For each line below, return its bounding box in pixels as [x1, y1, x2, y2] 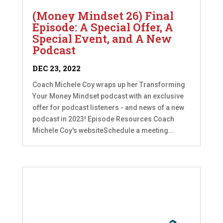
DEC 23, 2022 [32, 63, 81, 73]
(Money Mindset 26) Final [32, 8, 174, 23]
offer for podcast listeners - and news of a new [32, 103, 184, 111]
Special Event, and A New [32, 31, 172, 46]
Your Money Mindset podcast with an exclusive [32, 92, 184, 100]
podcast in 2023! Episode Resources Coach [32, 114, 174, 123]
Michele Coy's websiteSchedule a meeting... [32, 126, 174, 134]
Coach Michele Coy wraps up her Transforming [32, 80, 185, 89]
